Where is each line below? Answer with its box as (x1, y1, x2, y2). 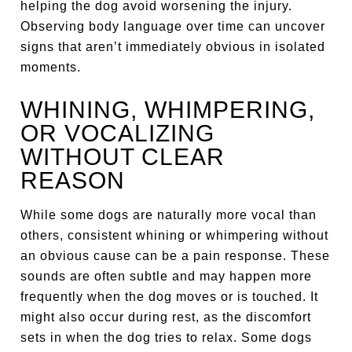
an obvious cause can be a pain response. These (20, 249, 331, 262)
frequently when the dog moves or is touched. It (20, 290, 319, 303)
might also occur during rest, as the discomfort (20, 310, 312, 324)
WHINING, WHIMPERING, (20, 97, 316, 123)
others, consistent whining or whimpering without (20, 229, 329, 242)
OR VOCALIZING (20, 120, 215, 146)
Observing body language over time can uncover (20, 20, 326, 33)
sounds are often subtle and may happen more (20, 269, 313, 283)
